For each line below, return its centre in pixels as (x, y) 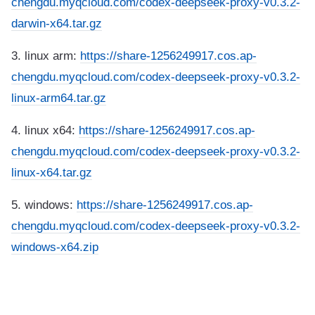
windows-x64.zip (55, 247)
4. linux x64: (45, 130)
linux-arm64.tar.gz (59, 98)
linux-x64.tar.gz (52, 172)
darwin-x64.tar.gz (57, 23)
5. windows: (44, 205)
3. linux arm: (46, 56)
